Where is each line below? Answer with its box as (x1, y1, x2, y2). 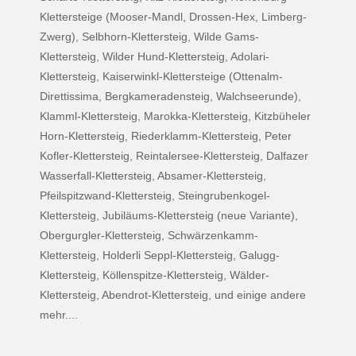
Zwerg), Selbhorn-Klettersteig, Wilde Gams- (40, 29, 259, 43)
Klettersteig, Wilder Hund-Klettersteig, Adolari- (40, 49, 269, 63)
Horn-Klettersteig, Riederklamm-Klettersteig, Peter (40, 129, 292, 142)
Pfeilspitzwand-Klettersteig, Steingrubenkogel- (40, 188, 270, 202)
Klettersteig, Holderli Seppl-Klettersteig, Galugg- (40, 248, 280, 261)
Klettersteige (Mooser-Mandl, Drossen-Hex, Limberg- (40, 10, 307, 23)
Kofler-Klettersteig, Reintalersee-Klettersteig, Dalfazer (40, 149, 308, 162)
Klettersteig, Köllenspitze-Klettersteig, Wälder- (40, 268, 269, 281)
